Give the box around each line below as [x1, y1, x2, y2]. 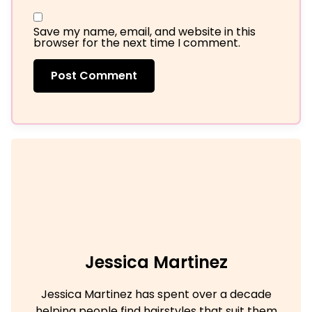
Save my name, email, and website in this [33, 24, 256, 40]
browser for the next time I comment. [33, 35, 240, 52]
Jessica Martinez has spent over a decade [40, 286, 272, 303]
